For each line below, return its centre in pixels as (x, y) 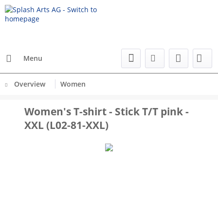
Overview (30, 84)
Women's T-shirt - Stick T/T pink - (107, 111)
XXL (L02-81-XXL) (66, 125)
